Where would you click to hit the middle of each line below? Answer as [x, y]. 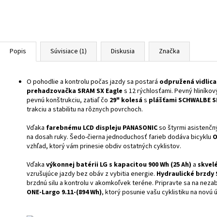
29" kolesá [126, 100]
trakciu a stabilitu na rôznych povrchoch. [85, 109]
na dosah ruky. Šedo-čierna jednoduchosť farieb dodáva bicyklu [120, 137]
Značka [169, 51]
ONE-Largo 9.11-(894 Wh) [64, 192]
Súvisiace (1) [69, 51]
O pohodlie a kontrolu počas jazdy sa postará [93, 82]
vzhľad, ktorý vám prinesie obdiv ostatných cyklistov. [104, 146]
